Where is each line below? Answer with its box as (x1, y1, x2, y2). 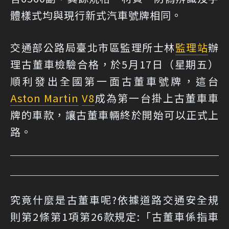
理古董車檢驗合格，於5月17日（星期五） (10, 57, 219, 72)
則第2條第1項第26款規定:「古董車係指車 (10, 209, 219, 224)
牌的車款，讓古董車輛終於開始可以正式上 (10, 107, 219, 122)
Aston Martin (10, 90, 79, 105)
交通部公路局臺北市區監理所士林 (10, 40, 175, 55)
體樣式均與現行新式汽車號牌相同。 (10, 8, 182, 22)
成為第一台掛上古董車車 (95, 90, 219, 105)
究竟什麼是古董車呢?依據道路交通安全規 (10, 192, 219, 207)
